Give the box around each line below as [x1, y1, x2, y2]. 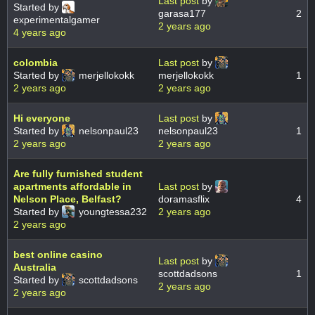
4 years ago [13, 27, 66, 39]
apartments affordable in [13, 181, 131, 193]
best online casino [13, 249, 103, 261]
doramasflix [158, 193, 210, 205]
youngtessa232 [76, 206, 147, 218]
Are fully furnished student [13, 168, 143, 180]
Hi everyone [13, 112, 70, 124]
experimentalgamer [13, 14, 100, 26]
